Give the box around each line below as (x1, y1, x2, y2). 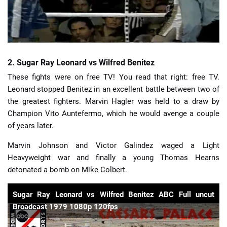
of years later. (8, 121, 54, 130)
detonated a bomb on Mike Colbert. (8, 165, 127, 174)
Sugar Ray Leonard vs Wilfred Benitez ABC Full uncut (13, 190, 214, 199)
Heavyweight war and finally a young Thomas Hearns (8, 153, 219, 162)
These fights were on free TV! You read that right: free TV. (8, 72, 219, 82)
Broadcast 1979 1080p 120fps (13, 202, 118, 211)
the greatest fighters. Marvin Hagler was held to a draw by (8, 97, 219, 106)
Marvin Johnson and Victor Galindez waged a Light (8, 141, 219, 150)
